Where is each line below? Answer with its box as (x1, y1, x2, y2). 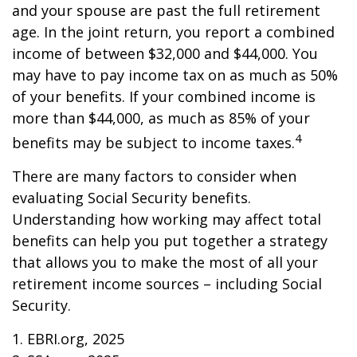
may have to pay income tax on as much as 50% (12, 65, 338, 84)
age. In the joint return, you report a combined (12, 22, 335, 41)
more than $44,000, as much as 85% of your (12, 108, 310, 127)
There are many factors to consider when (12, 167, 296, 186)
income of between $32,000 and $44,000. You (12, 44, 318, 63)
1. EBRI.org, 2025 (12, 329, 124, 348)
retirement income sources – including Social (12, 274, 322, 293)
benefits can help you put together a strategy (12, 231, 328, 250)
